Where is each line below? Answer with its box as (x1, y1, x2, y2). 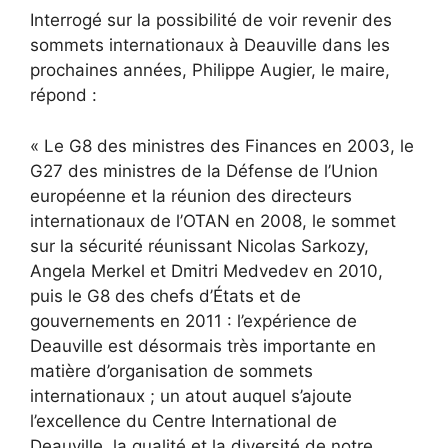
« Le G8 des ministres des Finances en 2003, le (30, 135, 414, 156)
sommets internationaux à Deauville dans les (30, 35, 390, 56)
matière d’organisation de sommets (30, 360, 313, 381)
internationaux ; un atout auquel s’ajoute (30, 385, 352, 406)
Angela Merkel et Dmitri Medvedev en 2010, (30, 260, 383, 281)
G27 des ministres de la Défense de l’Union (30, 160, 378, 181)
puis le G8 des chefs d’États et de (30, 285, 301, 306)
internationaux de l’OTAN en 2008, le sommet (30, 210, 396, 231)
